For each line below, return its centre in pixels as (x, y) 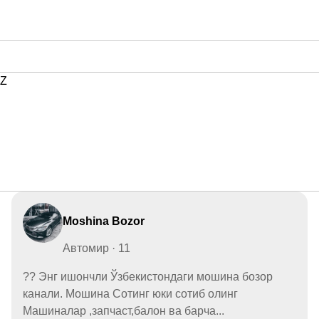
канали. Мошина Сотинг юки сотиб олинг (130, 293)
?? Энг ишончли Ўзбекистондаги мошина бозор (148, 276)
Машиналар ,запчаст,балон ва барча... (124, 310)
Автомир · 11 (96, 248)
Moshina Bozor (104, 221)
